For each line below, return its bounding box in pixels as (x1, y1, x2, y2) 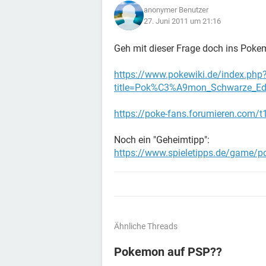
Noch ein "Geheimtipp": (114, 134, 210, 145)
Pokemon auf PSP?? (114, 245, 222, 259)
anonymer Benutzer (144, 5, 208, 14)
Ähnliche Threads (114, 221, 178, 231)
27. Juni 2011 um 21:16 (144, 17, 221, 26)
